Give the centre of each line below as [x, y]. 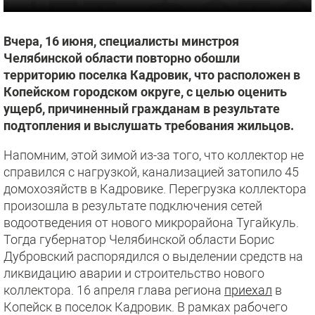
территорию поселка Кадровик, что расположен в [152, 75]
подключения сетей [206, 206]
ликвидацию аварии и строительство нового [134, 273]
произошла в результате [76, 206]
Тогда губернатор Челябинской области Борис [139, 239]
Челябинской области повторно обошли [122, 58]
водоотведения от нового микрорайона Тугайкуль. [151, 223]
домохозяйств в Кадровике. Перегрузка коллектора [155, 189]
